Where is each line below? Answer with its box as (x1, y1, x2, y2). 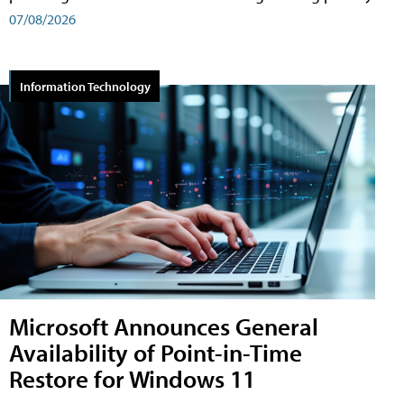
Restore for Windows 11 (9, 362, 255, 394)
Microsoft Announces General (9, 309, 318, 342)
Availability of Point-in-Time (9, 335, 302, 368)
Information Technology (20, 77, 151, 95)
